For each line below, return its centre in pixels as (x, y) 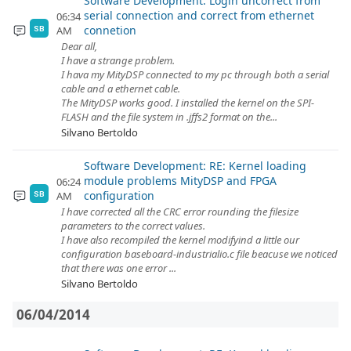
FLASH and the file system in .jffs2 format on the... (169, 117)
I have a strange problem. (118, 60)
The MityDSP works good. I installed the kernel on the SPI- (188, 103)
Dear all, (79, 46)
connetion (110, 30)
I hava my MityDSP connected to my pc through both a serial (195, 74)
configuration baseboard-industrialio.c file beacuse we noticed (199, 254)
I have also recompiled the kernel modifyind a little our (180, 240)
